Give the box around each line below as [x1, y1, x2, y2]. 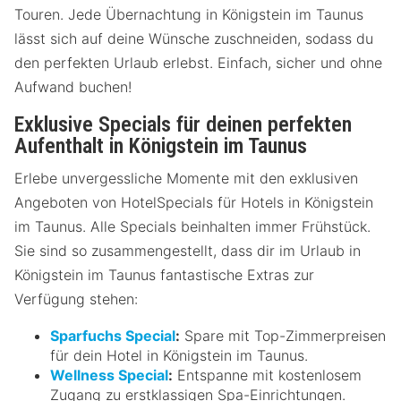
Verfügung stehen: [14, 289, 138, 308]
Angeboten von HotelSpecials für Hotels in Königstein [14, 192, 373, 211]
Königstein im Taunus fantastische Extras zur [14, 265, 314, 284]
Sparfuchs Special [50, 326, 175, 345]
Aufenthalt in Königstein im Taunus [14, 132, 307, 158]
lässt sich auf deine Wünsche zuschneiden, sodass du [14, 29, 373, 47]
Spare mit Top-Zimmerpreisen [180, 326, 386, 345]
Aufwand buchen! [14, 77, 132, 96]
